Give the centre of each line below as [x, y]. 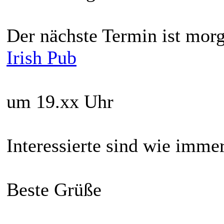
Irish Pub [41, 57]
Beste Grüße [54, 189]
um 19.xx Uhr [60, 101]
